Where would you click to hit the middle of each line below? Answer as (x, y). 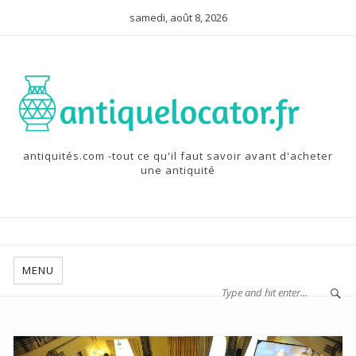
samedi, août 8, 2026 (178, 17)
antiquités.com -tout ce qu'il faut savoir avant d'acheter (178, 156)
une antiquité (178, 170)
